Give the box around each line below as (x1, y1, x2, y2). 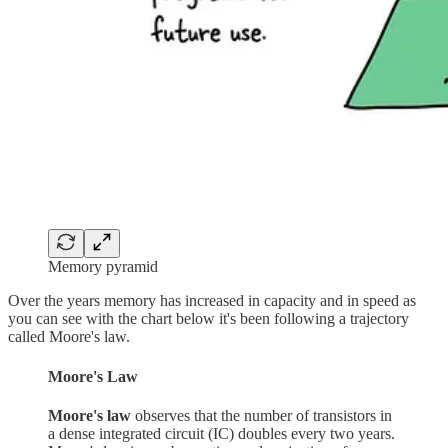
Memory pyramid (48, 258, 158, 276)
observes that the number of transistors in (131, 406, 392, 424)
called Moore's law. (8, 328, 130, 346)
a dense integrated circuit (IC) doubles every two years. (48, 424, 395, 442)
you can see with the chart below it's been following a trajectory (8, 310, 409, 328)
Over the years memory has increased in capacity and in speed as (8, 292, 416, 310)
